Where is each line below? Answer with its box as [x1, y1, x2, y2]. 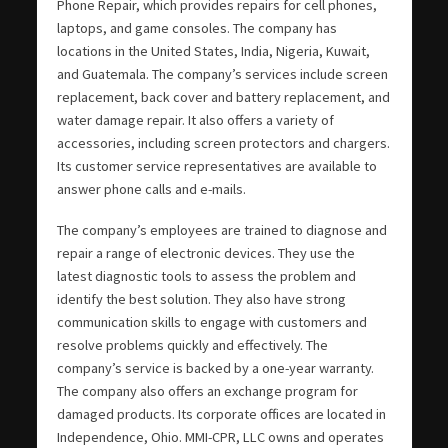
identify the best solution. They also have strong [56, 289, 346, 308]
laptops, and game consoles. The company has [56, 18, 337, 37]
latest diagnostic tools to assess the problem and [56, 266, 356, 285]
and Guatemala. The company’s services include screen [56, 64, 388, 83]
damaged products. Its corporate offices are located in [56, 404, 386, 423]
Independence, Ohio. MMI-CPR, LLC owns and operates [56, 427, 384, 446]
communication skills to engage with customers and [56, 312, 367, 331]
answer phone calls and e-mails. [56, 179, 246, 198]
